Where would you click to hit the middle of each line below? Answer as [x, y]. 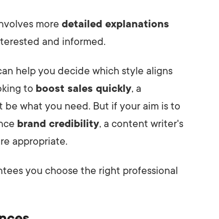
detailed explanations [115, 24]
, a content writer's [141, 123]
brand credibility [58, 123]
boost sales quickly [84, 88]
